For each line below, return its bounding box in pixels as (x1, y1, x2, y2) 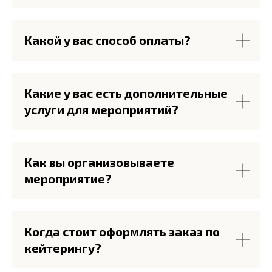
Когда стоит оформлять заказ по (24, 224, 220, 239)
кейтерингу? (24, 240, 101, 256)
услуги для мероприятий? (24, 102, 178, 117)
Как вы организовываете (24, 155, 174, 170)
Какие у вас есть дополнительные (24, 86, 228, 101)
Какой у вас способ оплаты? (24, 33, 191, 48)
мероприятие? (24, 171, 112, 186)
